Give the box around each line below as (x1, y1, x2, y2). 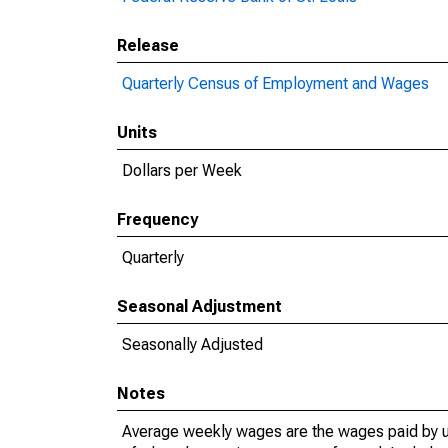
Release (117, 36, 179, 55)
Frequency (117, 210, 198, 229)
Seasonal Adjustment (117, 297, 282, 316)
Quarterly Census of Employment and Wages (122, 74, 429, 93)
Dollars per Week (122, 161, 242, 180)
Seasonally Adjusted (122, 335, 263, 354)
